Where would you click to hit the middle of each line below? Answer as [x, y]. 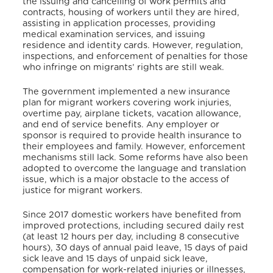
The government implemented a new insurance [127, 92]
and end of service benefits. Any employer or [121, 125]
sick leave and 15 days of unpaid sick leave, [115, 258]
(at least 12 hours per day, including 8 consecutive [131, 236]
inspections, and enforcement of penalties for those [136, 57]
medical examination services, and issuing [114, 35]
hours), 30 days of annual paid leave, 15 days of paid [136, 247]
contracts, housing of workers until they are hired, [131, 13]
